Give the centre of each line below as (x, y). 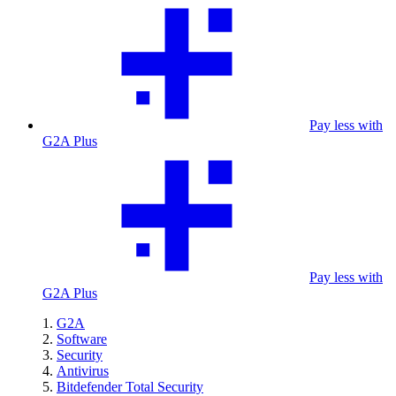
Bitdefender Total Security (130, 387)
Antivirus (83, 371)
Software (82, 339)
